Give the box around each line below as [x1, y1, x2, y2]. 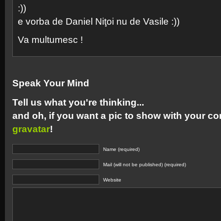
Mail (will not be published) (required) [103, 162, 186, 167]
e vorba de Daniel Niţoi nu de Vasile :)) [18, 16, 180, 27]
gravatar [12, 124, 50, 134]
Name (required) [103, 147, 140, 152]
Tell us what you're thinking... [12, 97, 144, 108]
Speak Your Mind [12, 78, 89, 88]
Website [103, 177, 121, 183]
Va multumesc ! [18, 35, 83, 45]
